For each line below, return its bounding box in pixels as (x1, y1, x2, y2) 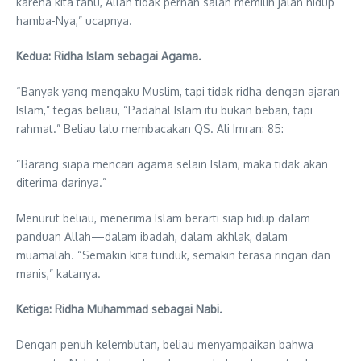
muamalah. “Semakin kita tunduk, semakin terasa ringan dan (16, 247, 330, 262)
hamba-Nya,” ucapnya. (16, 13, 132, 27)
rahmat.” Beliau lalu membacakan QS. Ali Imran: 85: (16, 121, 284, 135)
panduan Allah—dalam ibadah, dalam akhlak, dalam (16, 229, 288, 243)
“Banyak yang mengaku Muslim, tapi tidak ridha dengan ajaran (16, 84, 340, 98)
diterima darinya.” (16, 175, 106, 189)
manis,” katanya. (16, 266, 101, 280)
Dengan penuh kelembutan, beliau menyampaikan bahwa (16, 337, 313, 351)
